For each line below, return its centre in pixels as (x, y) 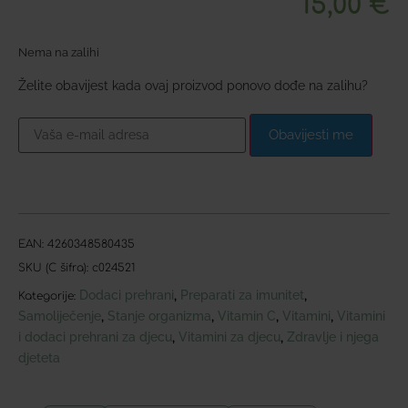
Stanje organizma (159, 316)
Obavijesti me (311, 135)
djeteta (39, 358)
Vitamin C (247, 316)
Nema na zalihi (59, 52)
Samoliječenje (60, 316)
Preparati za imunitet (242, 296)
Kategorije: (47, 296)
